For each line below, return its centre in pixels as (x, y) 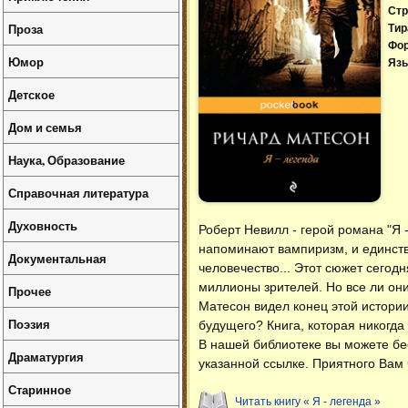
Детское (31, 94)
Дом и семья (45, 127)
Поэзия (29, 324)
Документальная (57, 258)
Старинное (40, 389)
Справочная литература (78, 193)
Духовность (43, 225)
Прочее (30, 291)
